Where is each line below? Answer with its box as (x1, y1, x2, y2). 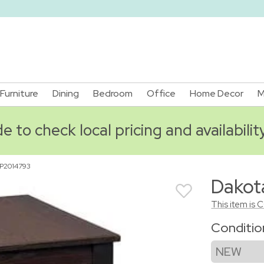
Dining (52, 87, 79, 100)
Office (147, 87, 176, 100)
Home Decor (190, 87, 243, 100)
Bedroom (93, 87, 133, 100)
